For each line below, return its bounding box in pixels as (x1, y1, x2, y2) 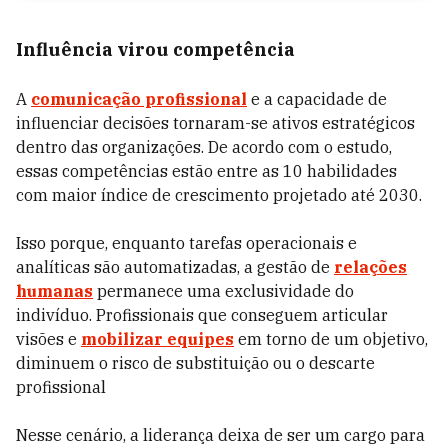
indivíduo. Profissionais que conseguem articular (16, 305, 388, 325)
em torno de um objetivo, (234, 329, 428, 349)
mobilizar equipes (81, 329, 234, 349)
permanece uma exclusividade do (93, 281, 354, 301)
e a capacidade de (247, 89, 387, 109)
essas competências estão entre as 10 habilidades (16, 161, 397, 181)
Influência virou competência (16, 38, 295, 61)
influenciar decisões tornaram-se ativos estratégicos (16, 113, 415, 133)
